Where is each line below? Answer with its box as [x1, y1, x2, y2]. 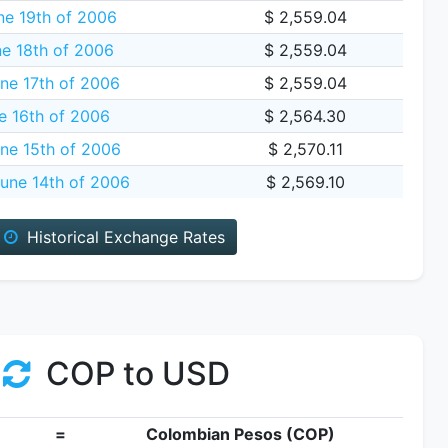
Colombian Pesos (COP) [145, 424, 335, 444]
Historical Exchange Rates [21, 227, 225, 247]
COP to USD [38, 354, 231, 393]
